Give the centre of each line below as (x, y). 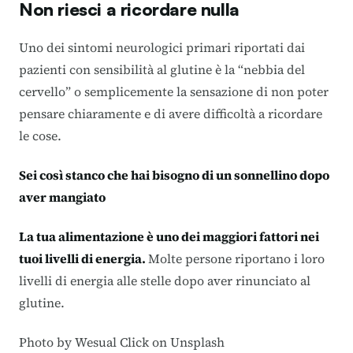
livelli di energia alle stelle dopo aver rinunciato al (165, 280)
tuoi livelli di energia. (84, 258)
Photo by (47, 342)
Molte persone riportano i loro (236, 258)
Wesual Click (112, 342)
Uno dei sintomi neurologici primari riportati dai (162, 47)
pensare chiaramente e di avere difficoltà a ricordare (171, 113)
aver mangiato (62, 197)
